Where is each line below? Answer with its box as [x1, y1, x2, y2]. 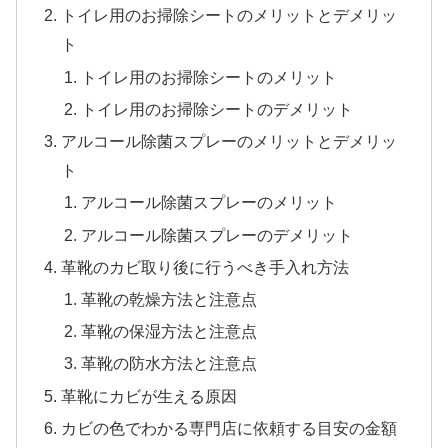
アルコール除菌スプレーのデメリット [80, 225, 353, 244]
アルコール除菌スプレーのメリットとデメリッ [61, 132, 398, 151]
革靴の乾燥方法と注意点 [80, 290, 257, 309]
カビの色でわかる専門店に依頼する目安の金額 [61, 418, 398, 437]
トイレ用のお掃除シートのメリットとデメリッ [61, 6, 398, 25]
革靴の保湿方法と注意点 [80, 322, 257, 341]
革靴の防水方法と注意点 [80, 354, 257, 373]
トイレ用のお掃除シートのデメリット [80, 99, 353, 118]
